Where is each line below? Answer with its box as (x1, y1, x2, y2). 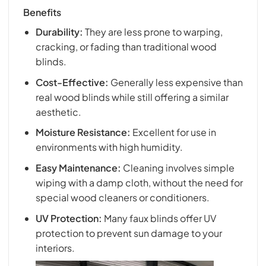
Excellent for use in (130, 126, 216, 139)
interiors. (35, 241, 75, 254)
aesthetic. (35, 105, 81, 118)
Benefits (23, 6, 61, 19)
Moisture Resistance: (35, 126, 131, 139)
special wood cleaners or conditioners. (35, 191, 210, 204)
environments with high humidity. (35, 141, 183, 154)
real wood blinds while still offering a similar (35, 90, 229, 103)
